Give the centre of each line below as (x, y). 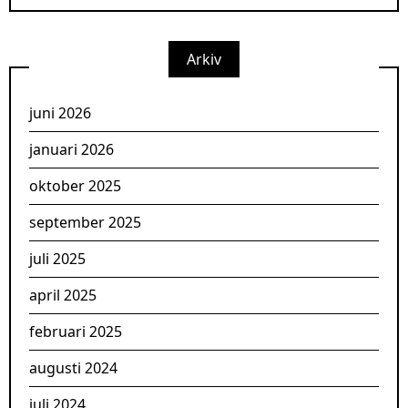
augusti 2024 (73, 367)
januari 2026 (71, 149)
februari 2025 (76, 331)
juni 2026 (60, 112)
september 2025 (85, 222)
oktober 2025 (75, 185)
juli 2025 (57, 258)
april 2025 (63, 295)
